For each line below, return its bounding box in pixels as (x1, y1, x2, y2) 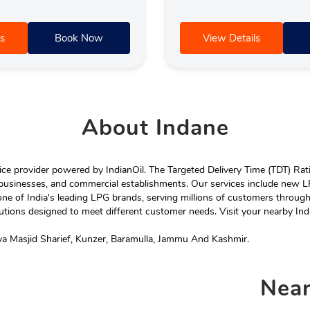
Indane (148, 112, 229, 143)
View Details (202, 30, 260, 45)
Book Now (54, 30, 103, 45)
